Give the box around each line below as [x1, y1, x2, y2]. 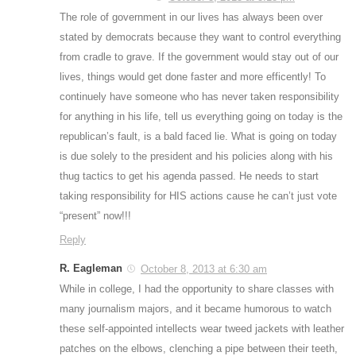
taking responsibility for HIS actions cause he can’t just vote [60, 190, 337, 203]
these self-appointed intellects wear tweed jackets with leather [60, 323, 344, 335]
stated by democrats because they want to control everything [60, 31, 341, 44]
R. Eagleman [60, 262, 122, 275]
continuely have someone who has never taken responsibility [60, 91, 339, 103]
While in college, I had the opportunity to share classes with [60, 283, 334, 296]
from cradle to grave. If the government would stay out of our [60, 51, 339, 64]
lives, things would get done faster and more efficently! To [60, 71, 326, 83]
